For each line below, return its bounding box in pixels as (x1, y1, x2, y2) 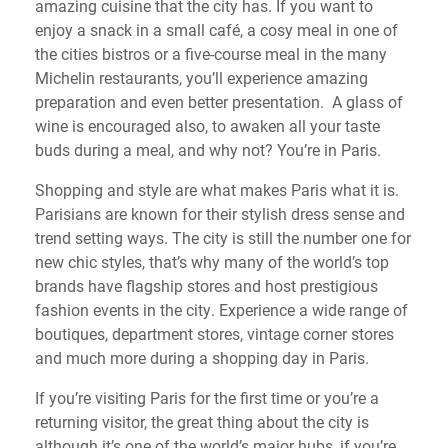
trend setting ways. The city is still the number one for (35, 227, 411, 249)
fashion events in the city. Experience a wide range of (35, 299, 408, 321)
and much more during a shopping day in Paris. (35, 347, 369, 369)
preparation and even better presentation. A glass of (35, 91, 403, 113)
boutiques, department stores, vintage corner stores (35, 323, 394, 345)
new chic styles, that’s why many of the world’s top (35, 251, 389, 273)
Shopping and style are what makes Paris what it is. (35, 179, 399, 201)
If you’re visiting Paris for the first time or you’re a (35, 387, 379, 409)
